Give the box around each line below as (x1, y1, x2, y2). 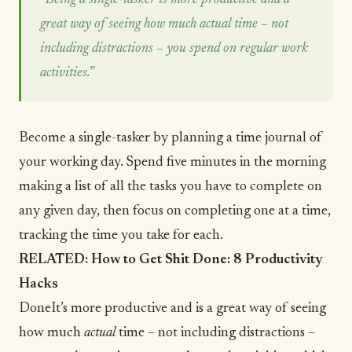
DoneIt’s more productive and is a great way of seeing (19, 301, 326, 316)
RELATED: (19, 252, 91, 267)
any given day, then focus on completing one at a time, (19, 203, 331, 218)
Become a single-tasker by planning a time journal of (19, 130, 322, 145)
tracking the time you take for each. (19, 228, 223, 243)
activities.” (40, 65, 93, 80)
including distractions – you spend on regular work (40, 41, 308, 56)
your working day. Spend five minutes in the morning (19, 155, 326, 170)
